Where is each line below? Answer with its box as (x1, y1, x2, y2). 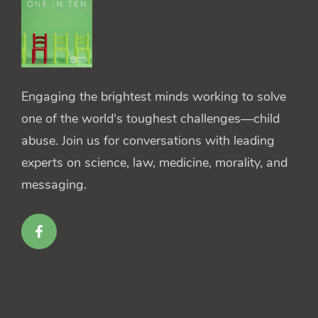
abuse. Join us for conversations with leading (21, 131, 275, 149)
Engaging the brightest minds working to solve (21, 87, 286, 105)
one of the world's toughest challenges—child (21, 109, 280, 127)
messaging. (21, 175, 87, 193)
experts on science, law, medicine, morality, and (21, 153, 287, 171)
